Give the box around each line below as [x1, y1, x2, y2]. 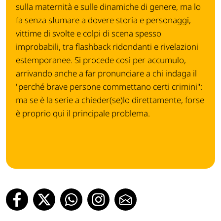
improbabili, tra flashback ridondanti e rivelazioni [16, 41, 198, 53]
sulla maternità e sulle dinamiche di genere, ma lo [16, 1, 201, 13]
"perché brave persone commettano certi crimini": [16, 81, 202, 93]
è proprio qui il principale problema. [16, 108, 150, 119]
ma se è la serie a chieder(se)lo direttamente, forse [16, 94, 204, 106]
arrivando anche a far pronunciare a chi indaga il [16, 68, 197, 79]
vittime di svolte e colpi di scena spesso [16, 28, 161, 39]
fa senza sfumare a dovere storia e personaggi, [16, 14, 191, 26]
